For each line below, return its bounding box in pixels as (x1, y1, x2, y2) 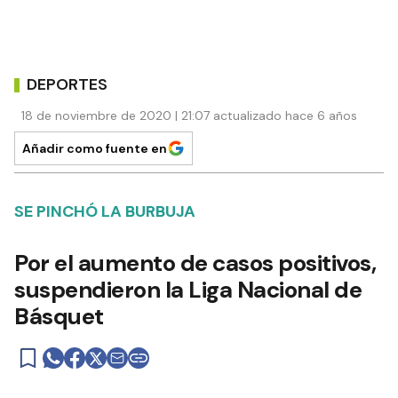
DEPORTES (27, 73, 107, 95)
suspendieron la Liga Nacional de (14, 275, 362, 306)
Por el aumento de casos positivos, (14, 248, 376, 279)
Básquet (14, 301, 104, 332)
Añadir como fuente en (22, 140, 167, 157)
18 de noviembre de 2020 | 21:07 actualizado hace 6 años (21, 107, 357, 124)
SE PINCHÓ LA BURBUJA (14, 201, 195, 223)
